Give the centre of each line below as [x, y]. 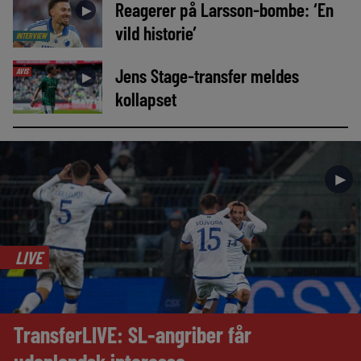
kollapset [145, 98]
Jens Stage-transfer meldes [207, 75]
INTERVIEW [31, 35]
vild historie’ [156, 32]
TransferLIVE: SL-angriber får [133, 334]
